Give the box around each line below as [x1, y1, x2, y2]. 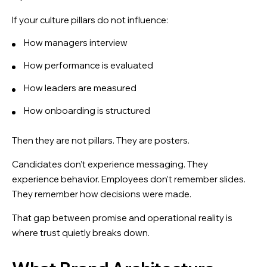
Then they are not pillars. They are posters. [12, 134, 190, 146]
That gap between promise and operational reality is [12, 212, 232, 223]
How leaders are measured [24, 82, 136, 94]
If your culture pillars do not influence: [12, 14, 168, 26]
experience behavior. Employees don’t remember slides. [12, 173, 246, 185]
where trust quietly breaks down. [12, 226, 150, 238]
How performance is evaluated [24, 59, 153, 71]
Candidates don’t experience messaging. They [12, 158, 208, 170]
